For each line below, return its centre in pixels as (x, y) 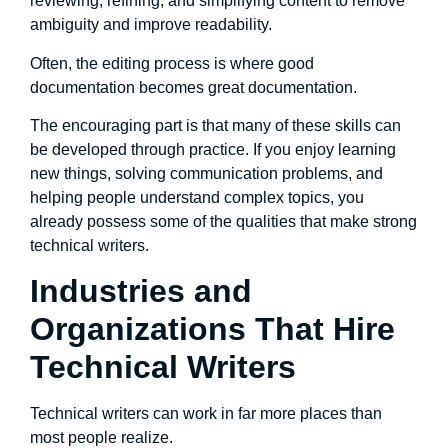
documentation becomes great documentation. (193, 87)
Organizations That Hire (212, 329)
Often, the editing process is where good (172, 63)
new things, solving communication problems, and (206, 173)
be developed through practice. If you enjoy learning (213, 149)
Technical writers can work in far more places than (206, 414)
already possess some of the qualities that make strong (223, 221)
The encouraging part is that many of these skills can (215, 125)
